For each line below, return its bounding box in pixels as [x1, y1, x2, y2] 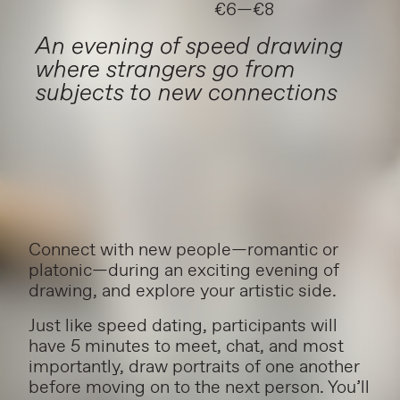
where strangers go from [36, 54, 295, 84]
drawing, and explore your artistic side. [29, 279, 337, 304]
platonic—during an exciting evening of [29, 258, 339, 283]
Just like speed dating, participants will [29, 313, 337, 338]
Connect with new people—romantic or [29, 237, 338, 262]
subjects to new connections [36, 77, 337, 107]
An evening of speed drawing [36, 30, 343, 61]
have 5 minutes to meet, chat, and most [29, 334, 344, 359]
